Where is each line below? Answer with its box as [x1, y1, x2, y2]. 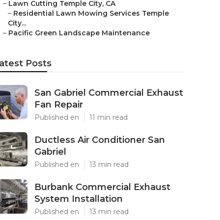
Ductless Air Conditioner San [34, 135, 165, 145]
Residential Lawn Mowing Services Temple [13, 9, 169, 18]
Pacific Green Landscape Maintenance [8, 28, 150, 37]
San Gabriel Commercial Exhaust [34, 87, 183, 98]
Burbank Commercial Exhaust [34, 182, 170, 192]
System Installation [34, 193, 123, 204]
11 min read [89, 113, 128, 122]
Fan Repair [34, 99, 83, 110]
